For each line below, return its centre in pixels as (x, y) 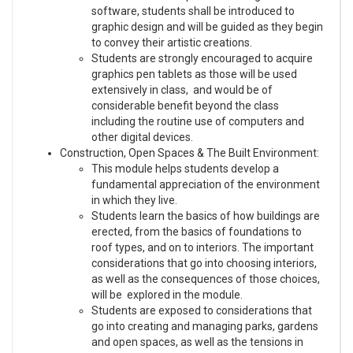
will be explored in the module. (167, 294)
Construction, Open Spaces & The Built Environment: (190, 152)
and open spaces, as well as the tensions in (197, 342)
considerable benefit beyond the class (185, 105)
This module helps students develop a (185, 168)
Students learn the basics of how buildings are (206, 216)
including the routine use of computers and (198, 121)
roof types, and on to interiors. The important (203, 247)
